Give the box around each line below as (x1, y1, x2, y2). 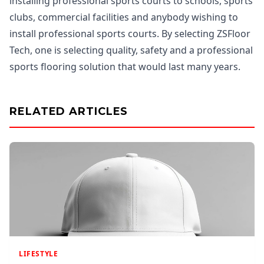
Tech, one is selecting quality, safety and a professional (9, 44, 253, 57)
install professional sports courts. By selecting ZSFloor (9, 27, 250, 40)
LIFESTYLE (19, 249, 58, 259)
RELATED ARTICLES (9, 105, 128, 118)
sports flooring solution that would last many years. (9, 60, 240, 73)
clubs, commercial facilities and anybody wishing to (9, 11, 238, 24)
